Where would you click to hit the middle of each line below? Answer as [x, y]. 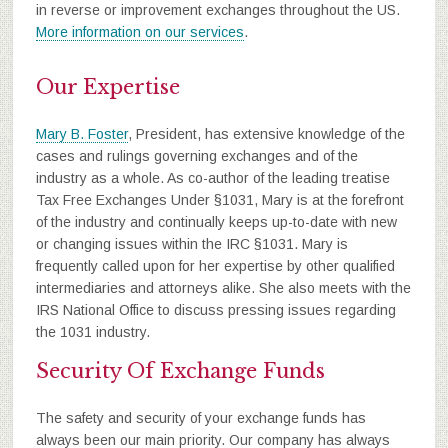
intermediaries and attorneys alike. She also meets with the [223, 288]
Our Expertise [107, 87]
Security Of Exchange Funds [180, 371]
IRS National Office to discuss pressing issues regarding [215, 310]
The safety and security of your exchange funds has [200, 418]
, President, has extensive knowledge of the [266, 134]
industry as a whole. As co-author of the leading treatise [212, 178]
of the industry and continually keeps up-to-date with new [216, 222]
